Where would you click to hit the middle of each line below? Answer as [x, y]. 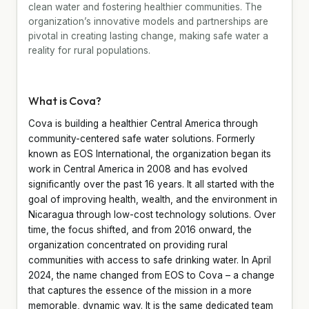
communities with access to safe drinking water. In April [150, 260]
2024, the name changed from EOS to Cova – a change [151, 275]
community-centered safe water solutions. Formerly [142, 138]
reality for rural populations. [89, 50]
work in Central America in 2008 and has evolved [138, 169]
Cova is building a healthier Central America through [143, 123]
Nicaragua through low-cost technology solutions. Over [152, 214]
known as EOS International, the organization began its [150, 153]
